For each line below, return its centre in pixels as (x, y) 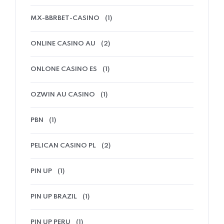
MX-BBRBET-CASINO (65, 18)
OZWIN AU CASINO (63, 95)
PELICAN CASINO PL (63, 146)
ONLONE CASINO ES (64, 69)
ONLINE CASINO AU (63, 44)
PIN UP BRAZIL (54, 197)
